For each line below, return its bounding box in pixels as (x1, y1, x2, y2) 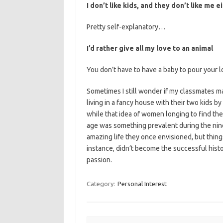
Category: (86, 180, 116, 187)
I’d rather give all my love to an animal (86, 44, 213, 52)
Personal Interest (117, 180, 167, 187)
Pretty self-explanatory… (86, 23, 165, 31)
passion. (86, 156, 112, 164)
